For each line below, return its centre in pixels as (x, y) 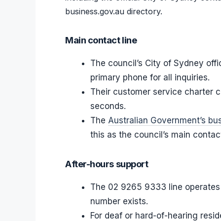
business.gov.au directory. (114, 11)
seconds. (108, 106)
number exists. (119, 201)
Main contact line (101, 40)
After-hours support (107, 164)
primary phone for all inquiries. (150, 77)
